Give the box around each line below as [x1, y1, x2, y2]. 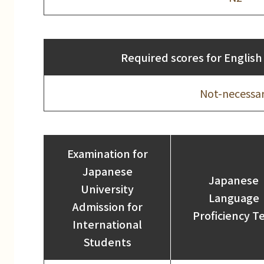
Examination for [67, 146, 148, 161]
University [81, 181, 134, 197]
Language [208, 190, 259, 206]
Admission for [72, 199, 143, 214]
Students [83, 234, 131, 250]
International [72, 216, 142, 232]
